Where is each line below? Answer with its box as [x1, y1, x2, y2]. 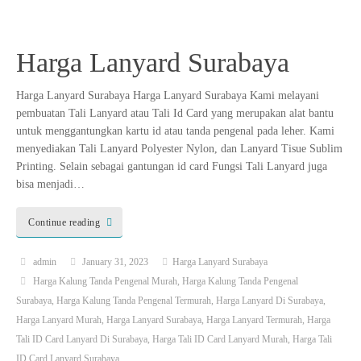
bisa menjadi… [16, 178, 85, 191]
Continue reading [28, 216, 100, 228]
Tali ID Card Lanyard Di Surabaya [16, 333, 147, 345]
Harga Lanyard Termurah [206, 313, 302, 326]
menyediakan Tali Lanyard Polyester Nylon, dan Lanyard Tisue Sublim [16, 143, 342, 156]
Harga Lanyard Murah [16, 313, 102, 326]
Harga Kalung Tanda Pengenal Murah [32, 275, 177, 287]
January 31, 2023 [82, 255, 149, 268]
